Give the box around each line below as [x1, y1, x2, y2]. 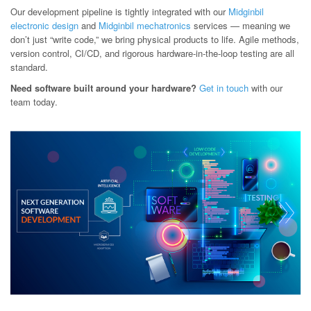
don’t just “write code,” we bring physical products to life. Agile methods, [10, 33, 299, 46]
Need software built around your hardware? [10, 81, 196, 94]
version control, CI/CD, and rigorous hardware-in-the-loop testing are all [10, 47, 294, 60]
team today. [10, 95, 58, 108]
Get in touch [199, 81, 249, 94]
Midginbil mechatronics [99, 19, 191, 32]
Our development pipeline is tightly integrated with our [10, 5, 228, 18]
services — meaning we [191, 19, 290, 32]
